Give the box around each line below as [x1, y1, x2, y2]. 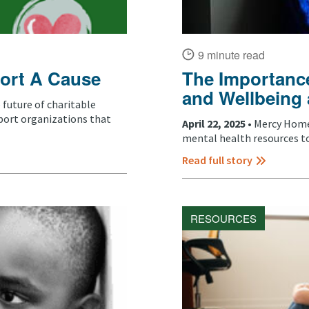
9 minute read [198, 46, 265, 63]
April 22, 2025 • [182, 117, 254, 131]
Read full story [182, 153, 252, 168]
